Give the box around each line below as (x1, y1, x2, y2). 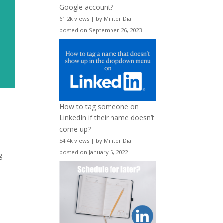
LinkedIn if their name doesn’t (59, 112, 155, 122)
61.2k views (59, 15, 90, 23)
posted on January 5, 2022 (59, 148, 128, 156)
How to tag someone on (59, 101, 139, 111)
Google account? (59, 2, 114, 12)
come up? (59, 124, 91, 134)
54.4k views (59, 136, 90, 144)
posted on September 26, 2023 (59, 26, 142, 34)
